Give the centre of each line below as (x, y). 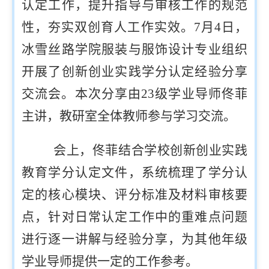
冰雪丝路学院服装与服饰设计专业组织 (134, 49)
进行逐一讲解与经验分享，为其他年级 (134, 239)
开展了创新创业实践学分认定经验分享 (134, 71)
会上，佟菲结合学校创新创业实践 (147, 150)
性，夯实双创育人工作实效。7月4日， (134, 27)
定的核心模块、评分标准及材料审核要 (134, 195)
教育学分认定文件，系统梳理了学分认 (134, 172)
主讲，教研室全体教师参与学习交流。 (129, 116)
